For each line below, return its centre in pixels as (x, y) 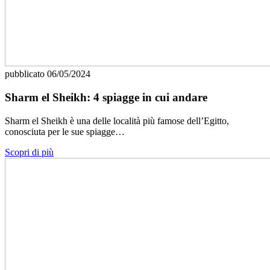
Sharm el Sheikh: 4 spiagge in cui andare (106, 98)
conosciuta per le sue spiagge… (65, 131)
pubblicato (26, 74)
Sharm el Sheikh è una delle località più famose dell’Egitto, (117, 121)
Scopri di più (29, 152)
